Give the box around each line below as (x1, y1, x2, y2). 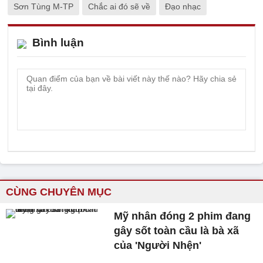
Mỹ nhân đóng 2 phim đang (114, 210, 251, 222)
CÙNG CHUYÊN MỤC (6, 186, 112, 198)
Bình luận (32, 36, 84, 49)
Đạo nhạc (165, 2, 201, 11)
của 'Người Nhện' (114, 240, 202, 251)
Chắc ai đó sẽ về (88, 2, 150, 11)
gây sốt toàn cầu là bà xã (114, 225, 240, 237)
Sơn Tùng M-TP (14, 2, 73, 11)
